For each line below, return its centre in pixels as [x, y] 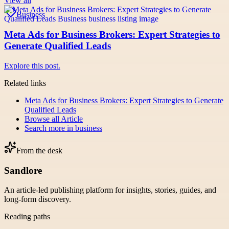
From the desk [39, 150]
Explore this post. [32, 65]
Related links [25, 83]
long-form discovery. [38, 199]
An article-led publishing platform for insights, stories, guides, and [110, 190]
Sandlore [23, 170]
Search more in [50, 128]
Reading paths [27, 217]
